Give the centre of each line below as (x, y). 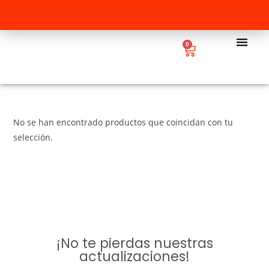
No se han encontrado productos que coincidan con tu (123, 122)
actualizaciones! (134, 257)
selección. (33, 137)
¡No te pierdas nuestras (134, 243)
